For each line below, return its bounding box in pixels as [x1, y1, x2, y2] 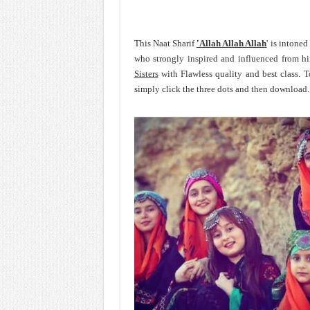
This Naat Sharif [134, 38, 197, 48]
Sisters [134, 69, 158, 79]
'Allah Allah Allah [197, 38, 267, 48]
